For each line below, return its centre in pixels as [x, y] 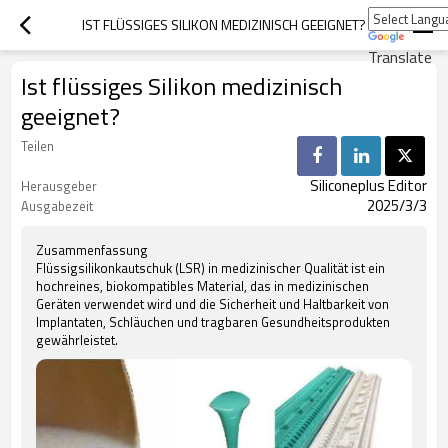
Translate [400, 57]
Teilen [37, 146]
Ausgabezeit [57, 206]
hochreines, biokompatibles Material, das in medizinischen [202, 286]
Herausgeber [59, 186]
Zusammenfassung [92, 250]
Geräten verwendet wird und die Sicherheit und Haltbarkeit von [212, 304]
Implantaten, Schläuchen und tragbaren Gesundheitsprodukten [213, 322]
